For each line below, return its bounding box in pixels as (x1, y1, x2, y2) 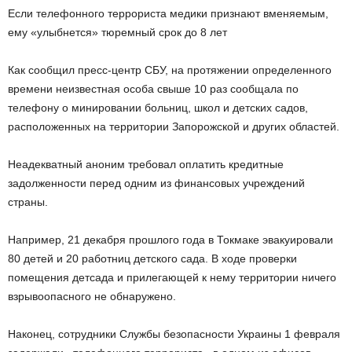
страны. (8, 196, 48, 208)
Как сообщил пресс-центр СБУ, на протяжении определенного (8, 64, 332, 76)
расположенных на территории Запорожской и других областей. (8, 120, 339, 133)
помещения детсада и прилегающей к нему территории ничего (8, 271, 336, 284)
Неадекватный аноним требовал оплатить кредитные (8, 158, 284, 170)
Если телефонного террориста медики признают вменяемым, (8, 7, 328, 20)
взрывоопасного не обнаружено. (8, 290, 176, 302)
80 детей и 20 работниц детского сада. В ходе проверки (8, 252, 297, 265)
